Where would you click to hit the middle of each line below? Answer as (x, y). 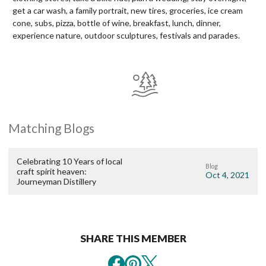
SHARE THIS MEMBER (133, 239)
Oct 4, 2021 (227, 175)
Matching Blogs (51, 128)
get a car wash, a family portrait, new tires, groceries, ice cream (128, 10)
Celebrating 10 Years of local (69, 161)
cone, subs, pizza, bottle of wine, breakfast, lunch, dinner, (117, 23)
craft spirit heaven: (52, 172)
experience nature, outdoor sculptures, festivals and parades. (127, 35)
